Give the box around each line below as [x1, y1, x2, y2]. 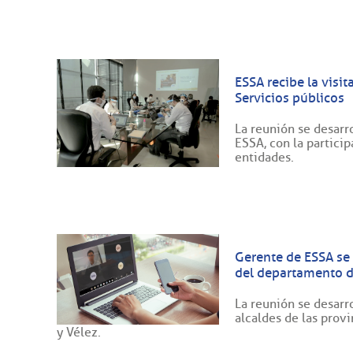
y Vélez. [57, 324, 101, 340]
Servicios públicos [234, 89, 344, 106]
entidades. [234, 149, 294, 165]
